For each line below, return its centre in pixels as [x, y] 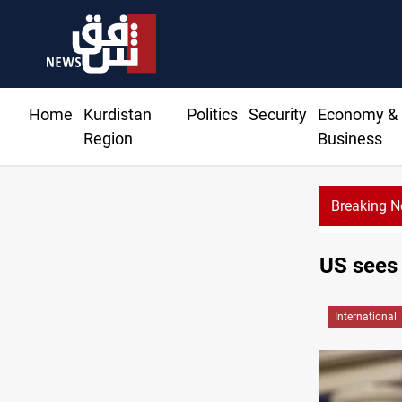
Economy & [357, 115]
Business [350, 139]
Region [108, 139]
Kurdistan [118, 115]
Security [277, 115]
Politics [212, 115]
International [366, 317]
